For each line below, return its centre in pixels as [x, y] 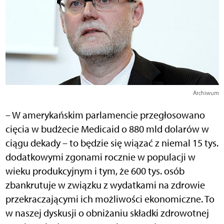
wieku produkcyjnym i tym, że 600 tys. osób [95, 171]
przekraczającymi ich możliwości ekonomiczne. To [110, 199]
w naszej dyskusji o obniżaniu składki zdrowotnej [107, 213]
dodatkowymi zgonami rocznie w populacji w [100, 157]
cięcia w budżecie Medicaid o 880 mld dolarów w [107, 129]
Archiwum [206, 93]
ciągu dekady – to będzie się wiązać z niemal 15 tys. [112, 143]
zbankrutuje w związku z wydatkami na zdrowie [105, 185]
